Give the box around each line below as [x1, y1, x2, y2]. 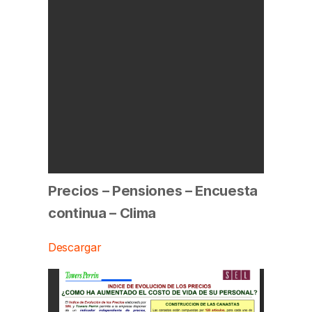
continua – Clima [48, 203, 157, 221]
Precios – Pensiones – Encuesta [48, 181, 258, 199]
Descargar [48, 240, 102, 255]
